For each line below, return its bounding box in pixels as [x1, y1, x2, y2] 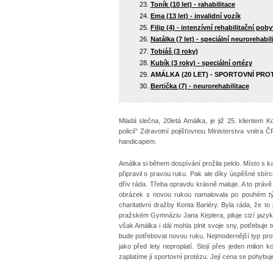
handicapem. [118, 138, 157, 146]
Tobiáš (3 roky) [150, 47, 198, 55]
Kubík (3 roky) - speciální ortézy [150, 58, 252, 66]
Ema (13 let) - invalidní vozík [150, 12, 241, 19]
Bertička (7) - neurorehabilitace [150, 82, 249, 90]
